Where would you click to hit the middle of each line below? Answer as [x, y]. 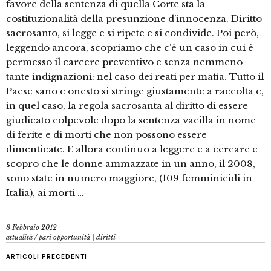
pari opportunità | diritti [77, 237]
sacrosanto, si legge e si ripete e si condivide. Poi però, [132, 33]
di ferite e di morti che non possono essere [106, 135]
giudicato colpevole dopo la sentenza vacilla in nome [131, 120]
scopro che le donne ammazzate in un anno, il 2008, [131, 164]
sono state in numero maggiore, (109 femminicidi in [129, 178]
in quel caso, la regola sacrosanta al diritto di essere [127, 106]
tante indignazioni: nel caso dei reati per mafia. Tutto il [135, 77]
